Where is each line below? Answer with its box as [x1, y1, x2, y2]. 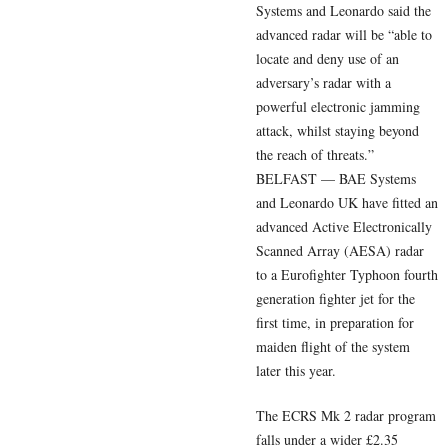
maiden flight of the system [256, 337, 410, 357]
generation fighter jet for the [256, 289, 415, 309]
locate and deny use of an [256, 49, 399, 69]
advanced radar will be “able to [256, 25, 432, 45]
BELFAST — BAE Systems [256, 169, 416, 189]
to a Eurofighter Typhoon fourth [256, 265, 438, 285]
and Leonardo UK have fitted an [256, 193, 438, 213]
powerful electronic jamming [256, 97, 420, 117]
